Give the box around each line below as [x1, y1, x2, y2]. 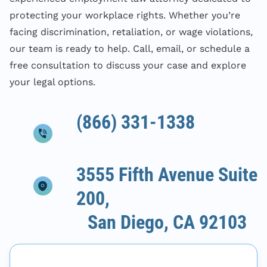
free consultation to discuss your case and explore [10, 59, 246, 71]
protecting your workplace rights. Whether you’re [10, 9, 240, 21]
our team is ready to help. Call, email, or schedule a [10, 42, 250, 54]
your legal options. [10, 76, 95, 88]
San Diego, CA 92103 [76, 210, 247, 234]
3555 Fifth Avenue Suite [76, 163, 257, 186]
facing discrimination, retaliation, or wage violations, [10, 26, 253, 38]
